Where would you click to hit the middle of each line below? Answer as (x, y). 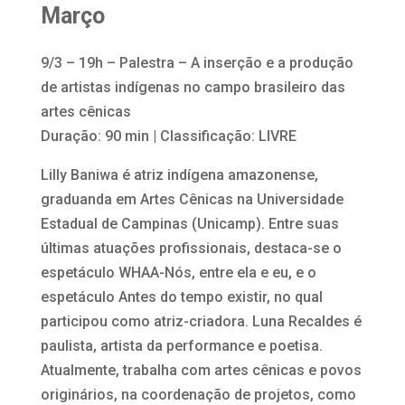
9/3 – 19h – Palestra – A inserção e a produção (197, 62)
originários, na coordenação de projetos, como (198, 394)
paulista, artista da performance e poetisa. (181, 345)
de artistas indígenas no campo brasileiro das (193, 87)
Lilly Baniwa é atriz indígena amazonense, (179, 174)
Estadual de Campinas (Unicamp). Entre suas (189, 223)
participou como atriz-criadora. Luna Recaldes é (201, 321)
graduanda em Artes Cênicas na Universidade (192, 199)
